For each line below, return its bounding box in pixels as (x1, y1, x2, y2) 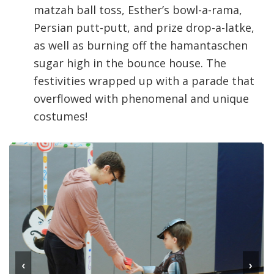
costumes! (34, 109, 87, 124)
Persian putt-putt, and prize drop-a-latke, (34, 20, 254, 35)
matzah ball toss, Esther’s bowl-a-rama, (34, 2, 242, 18)
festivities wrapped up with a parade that (34, 73, 254, 89)
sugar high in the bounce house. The (34, 56, 226, 71)
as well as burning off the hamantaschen (34, 38, 248, 53)
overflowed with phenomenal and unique (34, 91, 249, 106)
